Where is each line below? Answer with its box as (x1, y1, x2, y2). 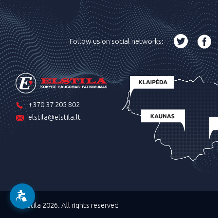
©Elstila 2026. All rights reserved (16, 201, 119, 209)
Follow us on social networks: (70, 37, 163, 45)
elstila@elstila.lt (28, 113, 81, 122)
